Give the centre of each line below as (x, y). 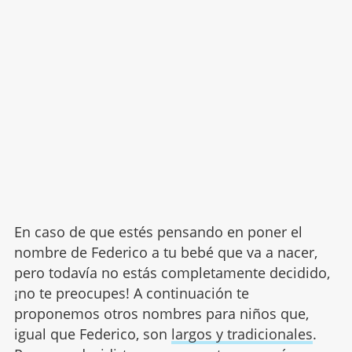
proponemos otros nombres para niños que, (161, 314)
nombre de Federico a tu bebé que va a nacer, (165, 253)
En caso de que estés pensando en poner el (158, 232)
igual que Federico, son (92, 334)
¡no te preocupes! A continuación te (131, 293)
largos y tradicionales (242, 334)
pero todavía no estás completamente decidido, (172, 273)
